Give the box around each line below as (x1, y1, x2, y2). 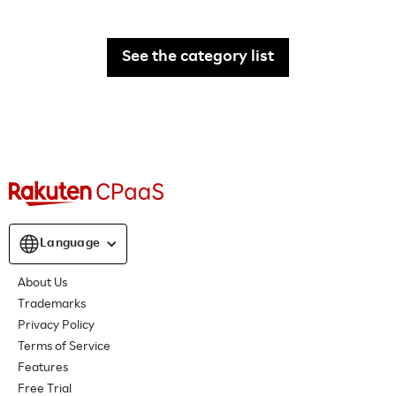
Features (18, 362, 68, 376)
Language (40, 238, 100, 251)
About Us (18, 278, 67, 291)
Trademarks (18, 299, 86, 312)
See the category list (122, 49, 274, 65)
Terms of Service (18, 341, 110, 354)
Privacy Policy (18, 320, 95, 333)
